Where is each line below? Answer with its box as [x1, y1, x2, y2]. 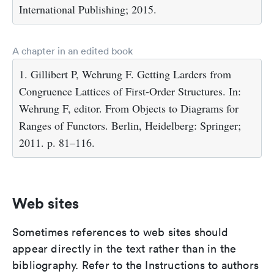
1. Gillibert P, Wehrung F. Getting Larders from [19, 66, 231, 81]
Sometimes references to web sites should [12, 224, 229, 239]
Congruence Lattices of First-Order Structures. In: [19, 83, 241, 98]
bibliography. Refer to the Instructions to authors [12, 257, 259, 272]
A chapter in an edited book [12, 44, 133, 57]
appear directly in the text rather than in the [12, 241, 237, 256]
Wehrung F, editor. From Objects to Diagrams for [19, 100, 239, 116]
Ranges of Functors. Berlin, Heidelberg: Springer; [19, 117, 241, 133]
